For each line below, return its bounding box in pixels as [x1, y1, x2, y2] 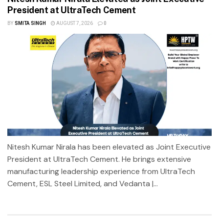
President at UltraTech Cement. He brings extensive [7, 153, 191, 164]
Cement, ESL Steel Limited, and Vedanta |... [7, 178, 158, 189]
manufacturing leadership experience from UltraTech [7, 166, 195, 176]
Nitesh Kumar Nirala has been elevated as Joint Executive [7, 141, 211, 152]
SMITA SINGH [14, 20, 46, 27]
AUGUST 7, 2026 [55, 20, 93, 27]
